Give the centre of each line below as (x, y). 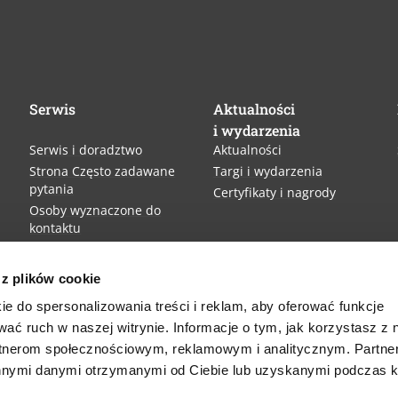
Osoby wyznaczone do (96, 211)
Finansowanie (71, 250)
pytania (52, 189)
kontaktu (56, 228)
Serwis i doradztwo (86, 150)
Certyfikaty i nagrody (274, 193)
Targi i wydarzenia (267, 171)
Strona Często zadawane (103, 171)
